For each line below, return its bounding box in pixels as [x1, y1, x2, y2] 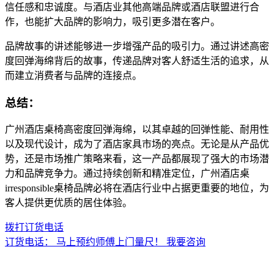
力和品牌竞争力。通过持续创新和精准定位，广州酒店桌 [5, 168, 250, 179]
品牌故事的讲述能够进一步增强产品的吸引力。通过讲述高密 [5, 41, 269, 52]
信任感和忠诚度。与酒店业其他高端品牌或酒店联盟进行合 [5, 2, 259, 13]
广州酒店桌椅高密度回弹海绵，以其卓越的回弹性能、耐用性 [5, 124, 269, 135]
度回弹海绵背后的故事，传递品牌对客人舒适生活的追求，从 [5, 56, 269, 67]
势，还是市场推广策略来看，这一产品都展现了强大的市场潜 [5, 154, 269, 165]
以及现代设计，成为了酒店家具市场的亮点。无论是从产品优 [5, 139, 269, 150]
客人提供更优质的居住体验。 [5, 198, 132, 209]
